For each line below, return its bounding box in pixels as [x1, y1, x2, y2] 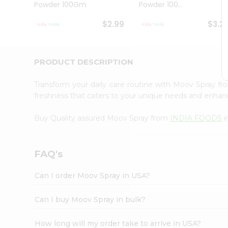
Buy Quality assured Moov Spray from [34, 113, 170, 123]
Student [10, 4, 37, 13]
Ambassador [10, 14, 54, 23]
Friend [10, 71, 31, 80]
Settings [10, 114, 45, 126]
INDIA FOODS [170, 113, 222, 123]
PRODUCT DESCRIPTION [34, 56, 134, 67]
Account [10, 82, 45, 94]
